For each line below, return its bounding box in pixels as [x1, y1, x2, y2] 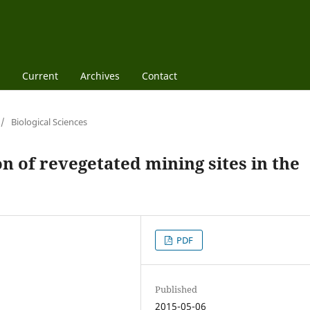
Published [155, 282, 198, 295]
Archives [80, 69, 120, 82]
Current [21, 69, 58, 82]
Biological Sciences [11, 115, 87, 128]
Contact [141, 69, 177, 82]
